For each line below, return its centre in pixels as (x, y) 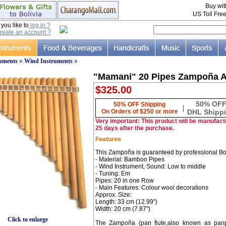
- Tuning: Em (112, 174)
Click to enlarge (27, 219)
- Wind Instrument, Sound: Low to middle (150, 166)
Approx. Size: (113, 195)
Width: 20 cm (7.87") (123, 209)
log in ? (39, 25)
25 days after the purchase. (134, 128)
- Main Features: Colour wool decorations (152, 188)
